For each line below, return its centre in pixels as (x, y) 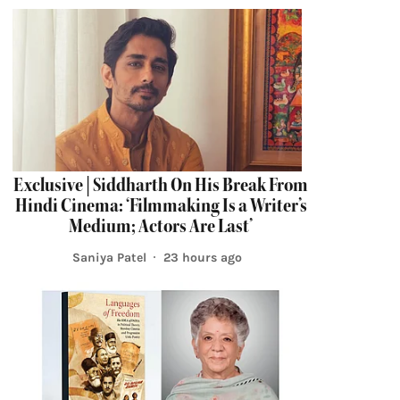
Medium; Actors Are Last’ (161, 226)
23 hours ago (203, 257)
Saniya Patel (109, 257)
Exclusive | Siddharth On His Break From (161, 185)
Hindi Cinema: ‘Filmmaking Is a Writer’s (161, 206)
